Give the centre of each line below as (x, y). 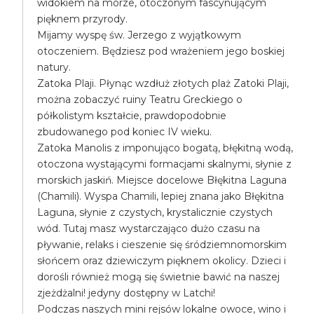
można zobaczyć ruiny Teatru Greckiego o (140, 100)
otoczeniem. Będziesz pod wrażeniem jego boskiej (161, 51)
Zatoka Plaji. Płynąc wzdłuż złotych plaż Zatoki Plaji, (163, 83)
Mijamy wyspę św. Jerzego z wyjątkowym (139, 35)
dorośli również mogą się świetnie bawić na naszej (159, 277)
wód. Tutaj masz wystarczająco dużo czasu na (149, 228)
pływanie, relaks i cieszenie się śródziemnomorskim (162, 245)
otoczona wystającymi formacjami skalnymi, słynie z (165, 164)
